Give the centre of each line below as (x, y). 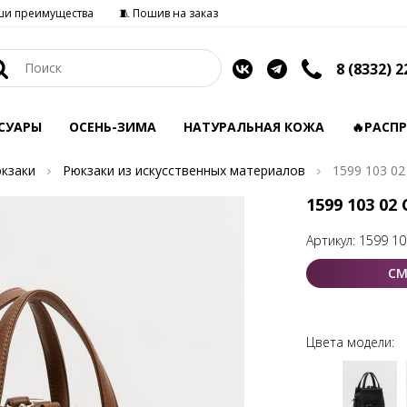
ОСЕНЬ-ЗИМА (113, 127)
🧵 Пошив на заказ (169, 13)
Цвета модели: (350, 342)
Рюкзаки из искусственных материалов (184, 170)
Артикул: (332, 240)
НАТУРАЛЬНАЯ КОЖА (254, 127)
